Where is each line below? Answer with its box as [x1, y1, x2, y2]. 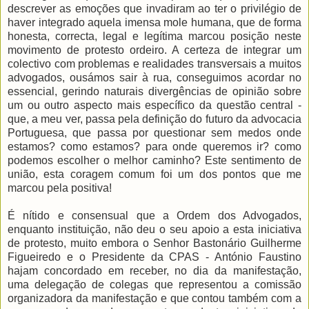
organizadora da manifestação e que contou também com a [8, 292, 301, 305]
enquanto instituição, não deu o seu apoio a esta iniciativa [8, 223, 301, 236]
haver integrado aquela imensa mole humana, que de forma [8, 17, 301, 29]
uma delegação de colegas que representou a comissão [8, 279, 301, 291]
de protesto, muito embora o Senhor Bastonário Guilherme [8, 237, 301, 250]
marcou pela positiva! [8, 182, 112, 195]
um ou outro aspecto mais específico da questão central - [8, 99, 301, 112]
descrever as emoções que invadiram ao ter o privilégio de [8, 3, 301, 15]
